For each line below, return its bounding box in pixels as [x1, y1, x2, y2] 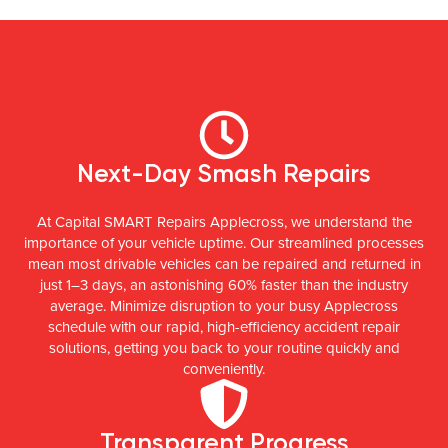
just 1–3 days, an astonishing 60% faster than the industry [40, 274, 408, 295]
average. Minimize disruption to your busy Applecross [50, 295, 398, 316]
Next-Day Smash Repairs [77, 158, 371, 188]
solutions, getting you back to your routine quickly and [48, 337, 400, 358]
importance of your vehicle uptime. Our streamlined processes [24, 232, 424, 253]
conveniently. [183, 358, 265, 379]
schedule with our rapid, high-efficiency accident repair [48, 316, 400, 337]
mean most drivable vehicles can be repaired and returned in [27, 253, 421, 274]
